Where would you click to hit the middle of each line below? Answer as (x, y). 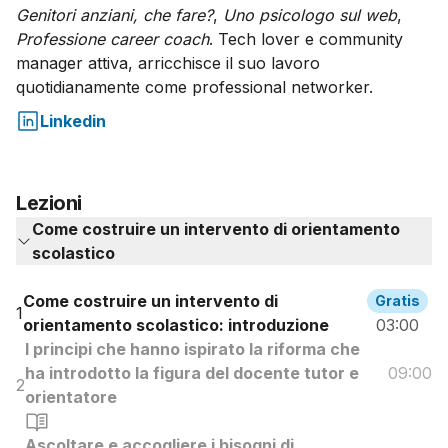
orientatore (71, 396)
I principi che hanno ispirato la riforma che (192, 348)
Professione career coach (112, 38)
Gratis (398, 300)
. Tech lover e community (306, 38)
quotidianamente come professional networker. (194, 86)
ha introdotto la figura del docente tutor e (192, 372)
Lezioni (49, 202)
